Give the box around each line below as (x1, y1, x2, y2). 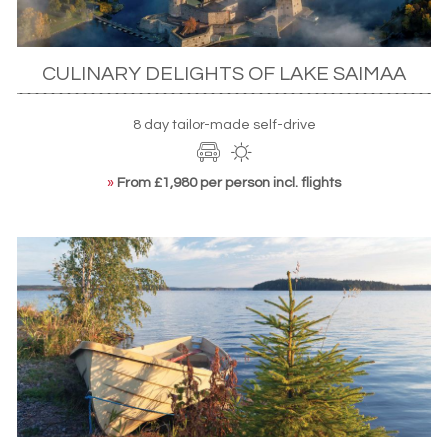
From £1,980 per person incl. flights (117, 174, 341, 190)
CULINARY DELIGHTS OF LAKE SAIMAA (42, 62, 406, 84)
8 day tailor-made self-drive (132, 116, 316, 132)
